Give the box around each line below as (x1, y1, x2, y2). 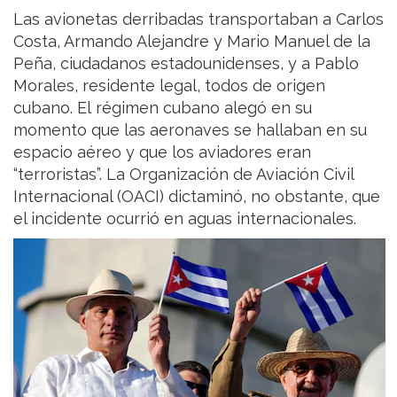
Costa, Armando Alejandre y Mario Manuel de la (13, 31, 370, 51)
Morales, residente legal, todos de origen (13, 75, 325, 95)
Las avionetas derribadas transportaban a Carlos (13, 9, 384, 28)
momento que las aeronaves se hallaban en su (13, 120, 367, 139)
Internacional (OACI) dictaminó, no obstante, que (13, 186, 380, 206)
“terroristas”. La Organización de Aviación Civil (13, 164, 354, 183)
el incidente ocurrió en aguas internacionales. (13, 208, 356, 228)
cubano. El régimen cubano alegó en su (13, 97, 312, 117)
